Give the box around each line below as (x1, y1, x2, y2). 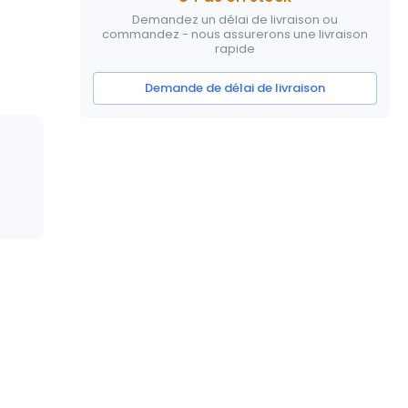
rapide (215, 39, 255, 57)
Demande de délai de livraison (145, 78, 325, 97)
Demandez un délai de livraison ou (132, 10, 338, 28)
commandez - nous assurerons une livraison (102, 25, 368, 43)
